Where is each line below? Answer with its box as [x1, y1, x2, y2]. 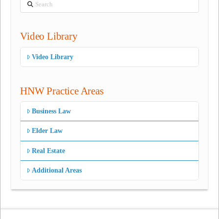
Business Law [32, 108, 71, 115]
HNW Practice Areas [20, 85, 104, 97]
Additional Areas [32, 166, 82, 174]
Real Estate [32, 147, 66, 154]
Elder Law [32, 127, 63, 135]
